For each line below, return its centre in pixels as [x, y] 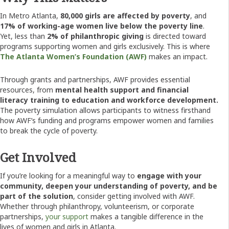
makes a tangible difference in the [146, 216]
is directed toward [175, 36]
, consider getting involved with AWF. [134, 196]
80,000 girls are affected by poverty [125, 15]
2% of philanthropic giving [95, 36]
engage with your [169, 175]
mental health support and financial [122, 89]
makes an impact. [177, 56]
